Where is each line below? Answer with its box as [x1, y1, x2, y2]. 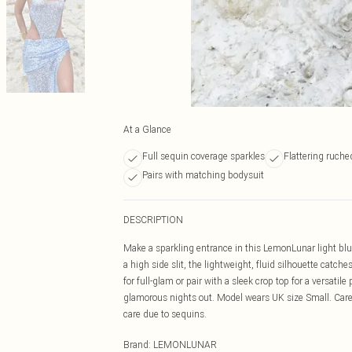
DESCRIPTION [123, 214, 183, 225]
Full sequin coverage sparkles [142, 150, 265, 162]
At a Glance [123, 123, 171, 135]
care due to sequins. [123, 308, 207, 320]
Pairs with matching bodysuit [142, 169, 264, 181]
